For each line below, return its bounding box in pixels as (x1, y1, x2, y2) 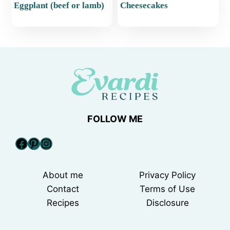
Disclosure (146, 198, 189, 208)
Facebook (15, 135, 72, 150)
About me (42, 170, 83, 181)
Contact (46, 184, 79, 195)
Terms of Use (140, 184, 195, 195)
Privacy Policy (139, 170, 196, 181)
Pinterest (27, 135, 80, 150)
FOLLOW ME (87, 113, 143, 125)
